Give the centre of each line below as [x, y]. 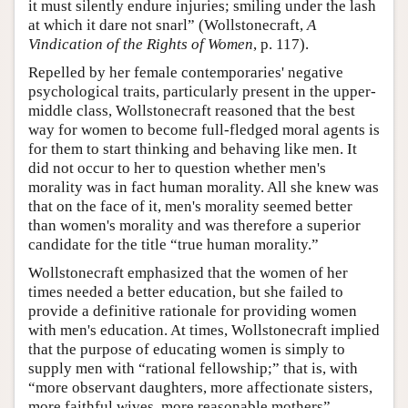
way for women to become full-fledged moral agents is [204, 129]
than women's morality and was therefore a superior [194, 225]
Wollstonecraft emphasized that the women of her [188, 272]
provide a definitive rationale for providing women [193, 311]
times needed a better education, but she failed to [186, 291]
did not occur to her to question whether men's [177, 168]
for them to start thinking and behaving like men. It [193, 148]
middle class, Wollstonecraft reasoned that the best [192, 110]
